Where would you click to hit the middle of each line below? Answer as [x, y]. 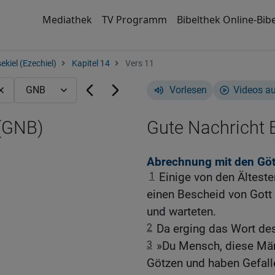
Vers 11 [139, 64]
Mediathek [67, 20]
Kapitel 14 [91, 64]
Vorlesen [188, 90]
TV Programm [134, 20]
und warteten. [181, 212]
